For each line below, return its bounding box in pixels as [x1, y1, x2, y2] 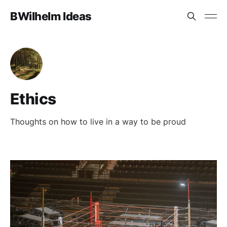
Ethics [10, 90, 56, 108]
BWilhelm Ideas [10, 10, 92, 23]
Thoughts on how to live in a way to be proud [10, 117, 186, 127]
